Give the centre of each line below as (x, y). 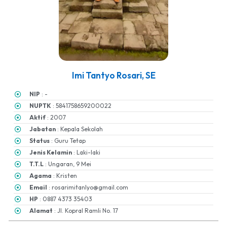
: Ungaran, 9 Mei (68, 164)
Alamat (41, 211)
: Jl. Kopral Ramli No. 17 (86, 211)
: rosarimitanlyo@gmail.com (88, 187)
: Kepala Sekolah (80, 129)
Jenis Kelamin (51, 153)
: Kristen (65, 176)
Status (40, 141)
